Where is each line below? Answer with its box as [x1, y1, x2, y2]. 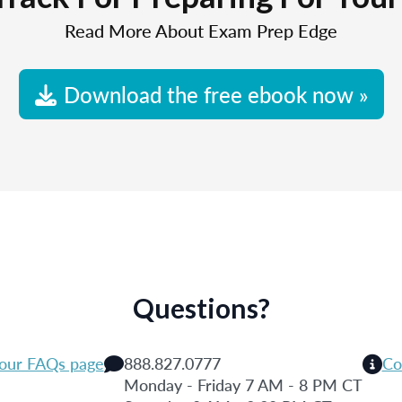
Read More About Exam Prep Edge [65, 18, 337, 43]
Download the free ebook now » [63, 79, 368, 109]
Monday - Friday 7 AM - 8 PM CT [123, 373, 363, 396]
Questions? [132, 292, 270, 324]
